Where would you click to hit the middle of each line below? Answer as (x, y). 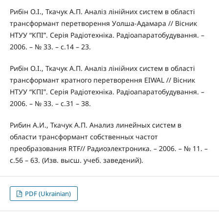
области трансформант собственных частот (84, 137)
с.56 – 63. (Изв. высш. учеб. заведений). (76, 160)
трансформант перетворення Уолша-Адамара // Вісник (103, 23)
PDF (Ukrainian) (47, 194)
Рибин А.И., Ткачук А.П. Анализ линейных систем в (95, 125)
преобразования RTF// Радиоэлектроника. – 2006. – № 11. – (109, 149)
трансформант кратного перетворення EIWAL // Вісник (102, 80)
